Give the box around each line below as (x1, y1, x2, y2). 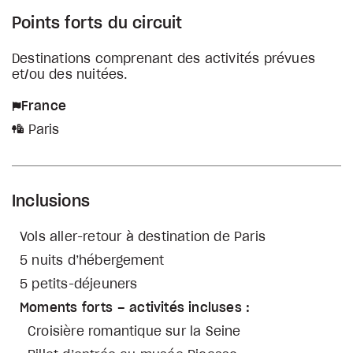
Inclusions (12, 194, 90, 210)
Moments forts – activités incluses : (20, 302, 251, 314)
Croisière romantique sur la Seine (28, 325, 241, 338)
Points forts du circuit (12, 16, 183, 32)
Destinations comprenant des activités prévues (12, 53, 316, 65)
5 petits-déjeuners (20, 278, 138, 291)
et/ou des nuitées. (12, 69, 128, 81)
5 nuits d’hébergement (20, 255, 165, 267)
